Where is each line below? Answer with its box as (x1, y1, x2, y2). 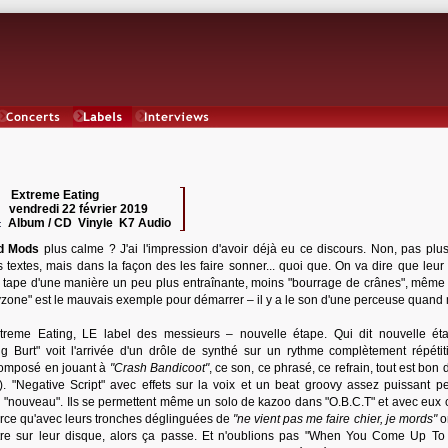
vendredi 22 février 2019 (9, 202, 148, 216)
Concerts (10, 128, 56, 142)
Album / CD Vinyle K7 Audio (8, 216, 177, 230)
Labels (85, 128, 120, 142)
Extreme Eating (11, 188, 99, 202)
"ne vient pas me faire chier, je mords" (233, 412, 437, 426)
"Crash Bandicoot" (109, 361, 209, 375)
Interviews (150, 128, 204, 142)
